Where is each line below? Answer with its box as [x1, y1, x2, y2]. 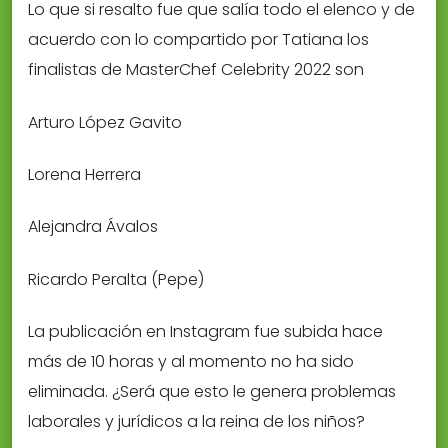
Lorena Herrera [28, 163, 141, 187]
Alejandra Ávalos [28, 215, 158, 239]
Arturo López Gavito [28, 110, 182, 134]
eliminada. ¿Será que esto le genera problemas [28, 380, 396, 404]
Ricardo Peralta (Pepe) [28, 267, 204, 291]
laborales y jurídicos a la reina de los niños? [28, 410, 365, 434]
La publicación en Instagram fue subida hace [28, 320, 383, 344]
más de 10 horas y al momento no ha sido [28, 350, 354, 374]
